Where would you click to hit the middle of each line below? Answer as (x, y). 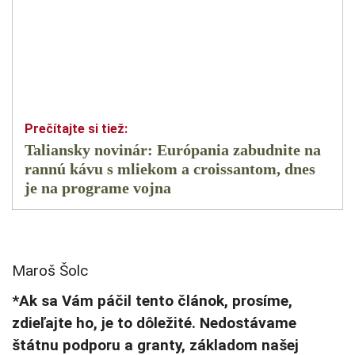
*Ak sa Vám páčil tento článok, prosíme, (152, 301)
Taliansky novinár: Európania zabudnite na (173, 150)
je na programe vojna (98, 188)
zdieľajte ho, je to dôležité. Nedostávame (154, 323)
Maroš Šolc (50, 271)
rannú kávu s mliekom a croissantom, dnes (170, 169)
